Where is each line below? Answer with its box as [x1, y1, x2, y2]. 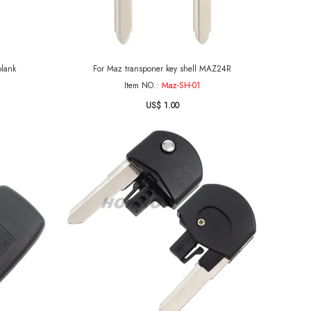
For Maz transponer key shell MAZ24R [93, 62, 231, 75]
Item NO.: [124, 79, 162, 92]
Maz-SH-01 [161, 79, 201, 92]
